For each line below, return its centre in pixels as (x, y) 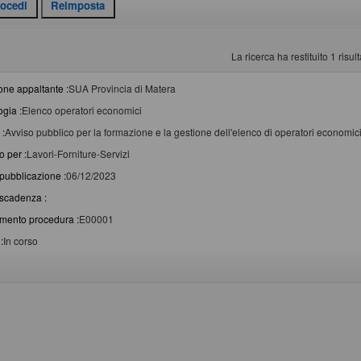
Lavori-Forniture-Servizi (78, 154)
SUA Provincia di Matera (122, 89)
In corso (21, 241)
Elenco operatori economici (82, 110)
